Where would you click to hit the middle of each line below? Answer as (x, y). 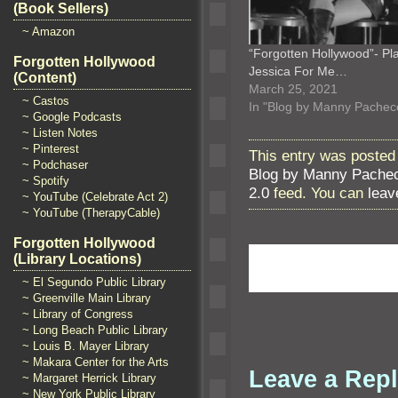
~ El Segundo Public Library (94, 282)
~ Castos (46, 101)
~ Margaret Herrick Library (89, 378)
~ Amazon (48, 32)
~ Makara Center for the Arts (96, 362)
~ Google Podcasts (72, 117)
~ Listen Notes (60, 133)
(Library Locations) (77, 259)
